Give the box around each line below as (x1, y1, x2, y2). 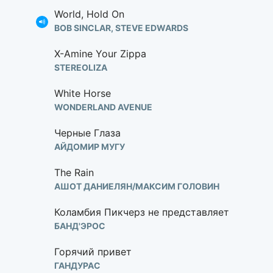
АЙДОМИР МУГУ (54, 141, 125, 152)
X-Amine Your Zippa (54, 48, 146, 60)
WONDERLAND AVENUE (54, 102, 152, 112)
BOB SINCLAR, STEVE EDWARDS (54, 23, 188, 33)
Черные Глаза (54, 127, 121, 139)
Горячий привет (54, 246, 132, 258)
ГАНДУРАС (54, 260, 101, 271)
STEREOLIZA (54, 62, 107, 73)
